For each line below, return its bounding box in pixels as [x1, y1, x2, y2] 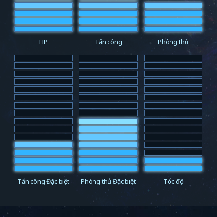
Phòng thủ [158, 37, 189, 46]
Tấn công [94, 37, 122, 46]
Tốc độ [163, 177, 184, 186]
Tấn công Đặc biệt [17, 177, 69, 186]
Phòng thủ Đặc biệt [81, 177, 136, 186]
